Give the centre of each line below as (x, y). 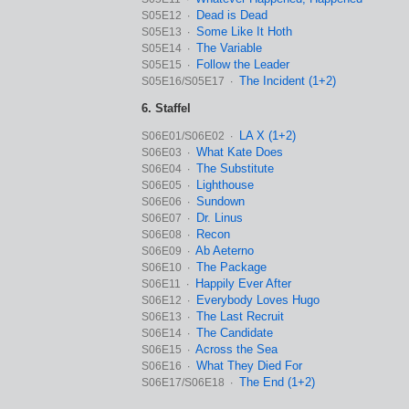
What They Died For (249, 366)
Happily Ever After (243, 283)
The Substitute (235, 168)
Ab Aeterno (225, 251)
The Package (231, 267)
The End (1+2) (277, 382)
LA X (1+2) (267, 136)
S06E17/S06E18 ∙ (189, 383)
